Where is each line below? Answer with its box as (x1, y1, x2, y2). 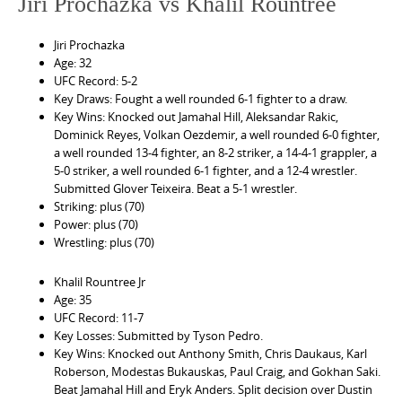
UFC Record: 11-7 (54, 309, 144, 326)
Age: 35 (54, 291, 92, 308)
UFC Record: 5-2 (54, 72, 137, 89)
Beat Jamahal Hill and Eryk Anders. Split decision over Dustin (54, 380, 372, 398)
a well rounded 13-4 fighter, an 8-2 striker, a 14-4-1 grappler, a (54, 144, 377, 161)
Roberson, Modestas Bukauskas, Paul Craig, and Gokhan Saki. (54, 363, 380, 380)
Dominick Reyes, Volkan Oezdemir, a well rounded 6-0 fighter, (54, 126, 380, 143)
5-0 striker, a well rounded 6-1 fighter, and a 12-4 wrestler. (54, 162, 357, 179)
